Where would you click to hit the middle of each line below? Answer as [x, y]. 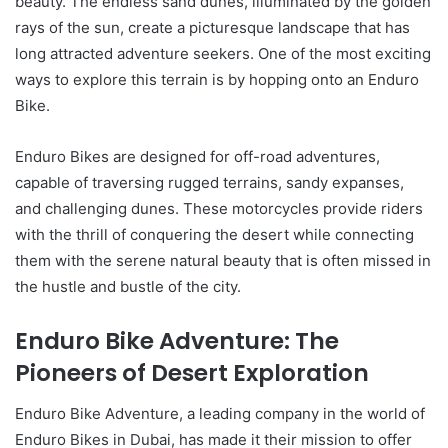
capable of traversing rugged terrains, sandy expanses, [209, 182]
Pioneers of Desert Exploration [192, 373]
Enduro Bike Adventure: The [177, 341]
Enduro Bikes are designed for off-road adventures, [197, 156]
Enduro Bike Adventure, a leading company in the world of [220, 413]
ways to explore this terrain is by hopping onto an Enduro [217, 79]
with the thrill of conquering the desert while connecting [214, 234]
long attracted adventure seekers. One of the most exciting [223, 53]
